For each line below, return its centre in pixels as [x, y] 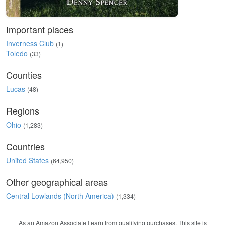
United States [27, 160]
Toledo [17, 53]
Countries [25, 146]
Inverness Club [30, 43]
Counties [24, 75]
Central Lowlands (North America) [60, 196]
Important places [40, 29]
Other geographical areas [57, 182]
